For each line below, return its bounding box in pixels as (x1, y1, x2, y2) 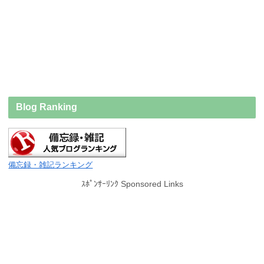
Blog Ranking (16, 102, 78, 113)
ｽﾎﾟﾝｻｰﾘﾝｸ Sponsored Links (81, 179, 183, 189)
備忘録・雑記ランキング (8, 160, 93, 170)
